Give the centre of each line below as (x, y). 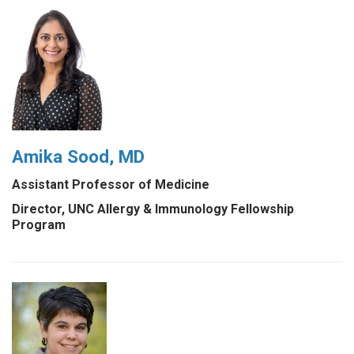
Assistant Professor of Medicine (111, 185)
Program (39, 225)
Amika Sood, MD (78, 157)
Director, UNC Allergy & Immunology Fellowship (153, 209)
